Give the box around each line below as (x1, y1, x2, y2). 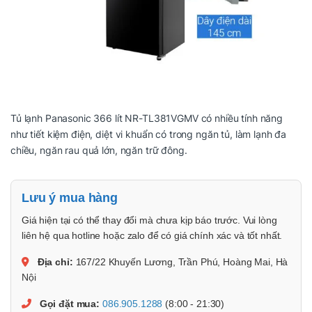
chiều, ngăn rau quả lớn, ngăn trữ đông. (10, 143, 187, 156)
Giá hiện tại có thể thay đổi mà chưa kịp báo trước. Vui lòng (22, 214, 277, 226)
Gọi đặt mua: (39, 297, 100, 309)
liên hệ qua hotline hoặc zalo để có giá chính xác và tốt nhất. (22, 229, 283, 241)
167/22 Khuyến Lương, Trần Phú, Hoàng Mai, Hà (72, 256, 288, 267)
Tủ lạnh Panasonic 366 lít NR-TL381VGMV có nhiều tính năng (10, 111, 283, 124)
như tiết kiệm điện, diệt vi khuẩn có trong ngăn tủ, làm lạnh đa (10, 127, 287, 140)
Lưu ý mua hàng (22, 190, 118, 205)
